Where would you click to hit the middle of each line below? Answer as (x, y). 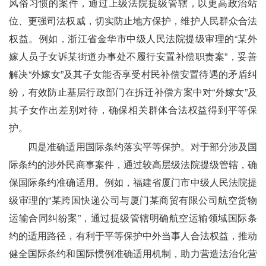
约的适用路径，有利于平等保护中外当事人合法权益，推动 (133, 235)
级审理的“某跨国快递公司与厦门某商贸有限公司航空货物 (133, 199)
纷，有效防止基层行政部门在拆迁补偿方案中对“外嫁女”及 (133, 91)
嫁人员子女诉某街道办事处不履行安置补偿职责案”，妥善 (133, 56)
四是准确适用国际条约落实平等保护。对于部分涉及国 (133, 146)
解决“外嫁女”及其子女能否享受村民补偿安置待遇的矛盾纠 (133, 74)
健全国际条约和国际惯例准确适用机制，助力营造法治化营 (133, 253)
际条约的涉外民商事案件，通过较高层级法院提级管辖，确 (133, 164)
